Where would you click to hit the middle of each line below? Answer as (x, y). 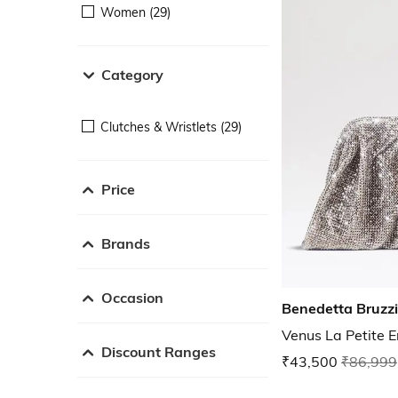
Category (132, 74)
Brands (126, 243)
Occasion (132, 297)
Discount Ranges (159, 351)
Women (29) (135, 12)
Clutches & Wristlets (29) (171, 127)
